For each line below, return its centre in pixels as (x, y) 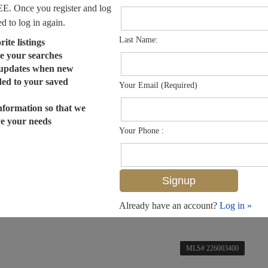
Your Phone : (141, 131)
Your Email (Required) (158, 86)
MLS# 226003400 (212, 248)
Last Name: (138, 40)
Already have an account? (169, 206)
